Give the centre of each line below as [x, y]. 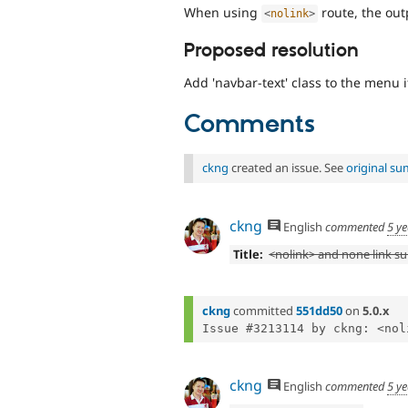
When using [223, 12]
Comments [250, 125]
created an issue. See [287, 168]
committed [263, 310]
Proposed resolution [271, 51]
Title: [248, 254]
